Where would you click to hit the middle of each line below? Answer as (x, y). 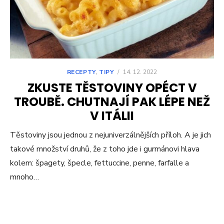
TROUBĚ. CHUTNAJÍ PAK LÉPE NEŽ (112, 101)
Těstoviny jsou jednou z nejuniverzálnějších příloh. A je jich (110, 135)
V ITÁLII (112, 115)
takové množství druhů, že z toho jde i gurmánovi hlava (105, 149)
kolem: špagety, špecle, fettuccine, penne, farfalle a (99, 163)
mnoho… (24, 177)
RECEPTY (81, 72)
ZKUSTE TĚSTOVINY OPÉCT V (112, 87)
